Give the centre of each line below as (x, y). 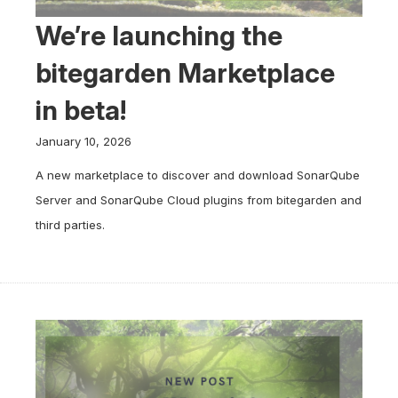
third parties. (70, 225)
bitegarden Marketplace (185, 73)
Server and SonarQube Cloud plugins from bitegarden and (199, 200)
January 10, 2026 (84, 141)
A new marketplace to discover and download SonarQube (198, 175)
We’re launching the (159, 36)
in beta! (81, 110)
